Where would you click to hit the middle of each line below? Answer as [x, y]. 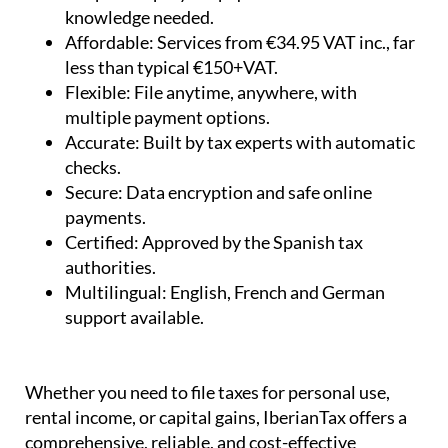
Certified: [103, 241]
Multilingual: [117, 291]
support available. [134, 316]
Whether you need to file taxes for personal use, [207, 391]
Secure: [95, 191]
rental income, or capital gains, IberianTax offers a [216, 416]
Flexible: [99, 91]
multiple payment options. [167, 116]
